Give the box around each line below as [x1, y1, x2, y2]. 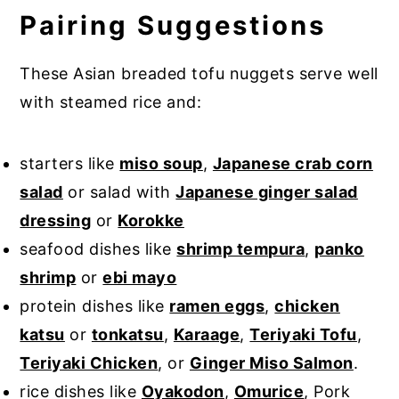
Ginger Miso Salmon [189, 353, 354, 372]
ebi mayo [102, 267, 177, 287]
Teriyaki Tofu [249, 324, 357, 344]
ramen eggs [169, 296, 265, 315]
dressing [20, 210, 92, 230]
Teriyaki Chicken [20, 353, 159, 372]
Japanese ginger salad [175, 182, 358, 201]
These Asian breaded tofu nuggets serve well [20, 63, 379, 83]
